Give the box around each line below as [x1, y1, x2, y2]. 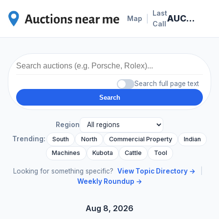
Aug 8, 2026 [86, 203, 133, 214]
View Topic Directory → [117, 167, 196, 175]
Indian [184, 135, 201, 143]
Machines [52, 149, 81, 157]
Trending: [12, 135, 45, 143]
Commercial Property [109, 135, 172, 143]
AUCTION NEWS [186, 13, 196, 23]
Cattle [125, 149, 142, 157]
